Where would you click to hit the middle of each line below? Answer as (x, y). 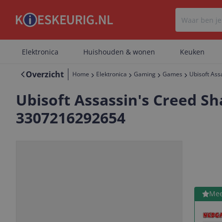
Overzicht (45, 74)
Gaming (145, 74)
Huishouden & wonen (119, 52)
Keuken (192, 52)
